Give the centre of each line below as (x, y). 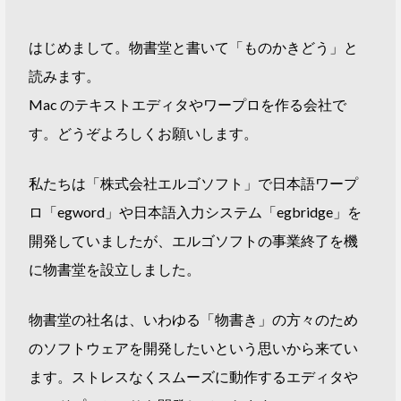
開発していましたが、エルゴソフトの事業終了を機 (194, 240)
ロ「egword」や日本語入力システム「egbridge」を (196, 212)
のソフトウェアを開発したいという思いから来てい (194, 348)
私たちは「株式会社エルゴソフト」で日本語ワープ (194, 183)
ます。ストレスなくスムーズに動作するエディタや (194, 376)
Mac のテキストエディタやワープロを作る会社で (188, 104)
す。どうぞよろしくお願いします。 (144, 133)
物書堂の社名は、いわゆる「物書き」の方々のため (194, 319)
